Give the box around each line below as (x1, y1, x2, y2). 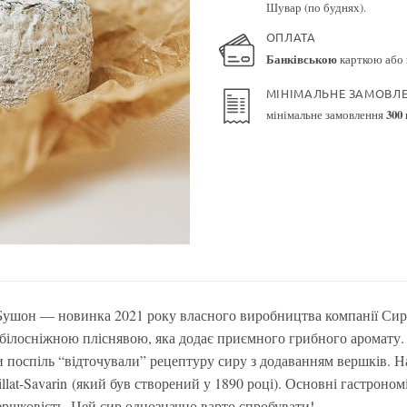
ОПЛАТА (265, 29, 316, 45)
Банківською (265, 50, 340, 67)
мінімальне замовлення (265, 106, 386, 124)
